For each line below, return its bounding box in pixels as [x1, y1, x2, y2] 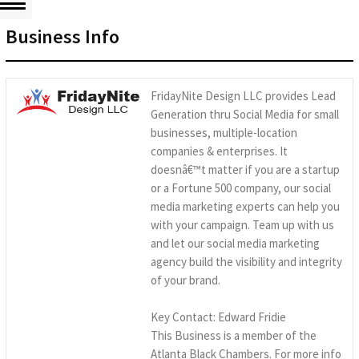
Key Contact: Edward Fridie [151, 309, 286, 325]
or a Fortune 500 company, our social [151, 179, 331, 196]
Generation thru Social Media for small [151, 106, 339, 122]
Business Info [6, 23, 119, 49]
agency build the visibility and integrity [151, 253, 342, 269]
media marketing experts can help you [151, 198, 340, 214]
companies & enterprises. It [151, 143, 288, 159]
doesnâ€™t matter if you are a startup [151, 161, 340, 177]
